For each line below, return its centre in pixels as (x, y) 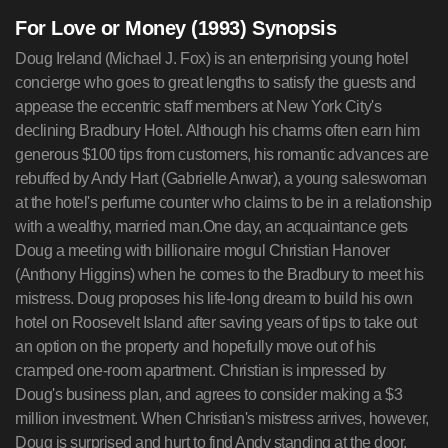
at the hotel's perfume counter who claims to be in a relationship (223, 202)
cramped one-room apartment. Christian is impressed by (200, 370)
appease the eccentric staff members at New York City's (198, 106)
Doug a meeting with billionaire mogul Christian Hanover (202, 250)
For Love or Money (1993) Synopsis (176, 28)
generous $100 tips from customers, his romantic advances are (222, 154)
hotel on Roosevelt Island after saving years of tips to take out (216, 322)
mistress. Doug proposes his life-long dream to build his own (214, 298)
